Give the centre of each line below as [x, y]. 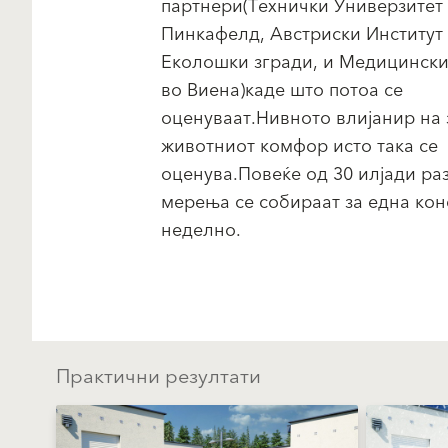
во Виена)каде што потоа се [281, 91]
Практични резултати [158, 377]
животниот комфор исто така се [299, 147]
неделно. [200, 231]
